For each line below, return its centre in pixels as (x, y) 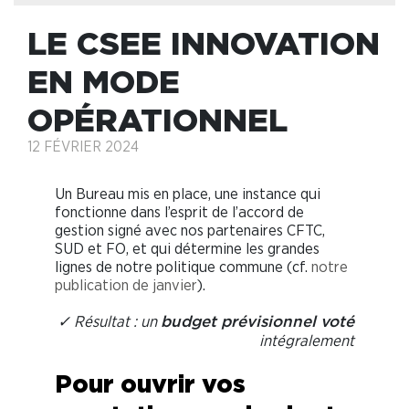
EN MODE (104, 80)
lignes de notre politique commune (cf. (183, 267)
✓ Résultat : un (109, 321)
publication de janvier (126, 285)
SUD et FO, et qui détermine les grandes (187, 248)
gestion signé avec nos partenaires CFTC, (190, 230)
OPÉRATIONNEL (157, 119)
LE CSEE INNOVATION (204, 42)
